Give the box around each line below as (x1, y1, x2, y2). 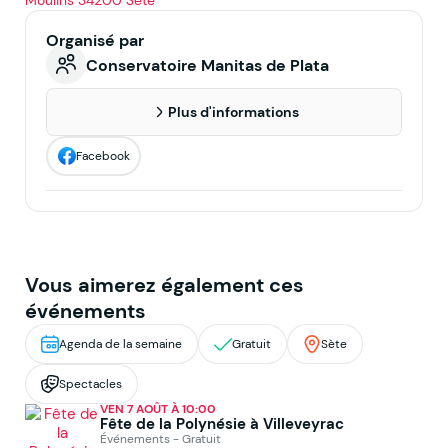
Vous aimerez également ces (25, 271, 304, 298)
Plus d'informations (167, 102, 299, 121)
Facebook (76, 148, 130, 164)
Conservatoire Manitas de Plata (86, 54, 329, 76)
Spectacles (59, 376, 122, 392)
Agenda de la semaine (59, 336, 182, 352)
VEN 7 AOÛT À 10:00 (100, 400, 216, 417)
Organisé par (46, 29, 144, 51)
